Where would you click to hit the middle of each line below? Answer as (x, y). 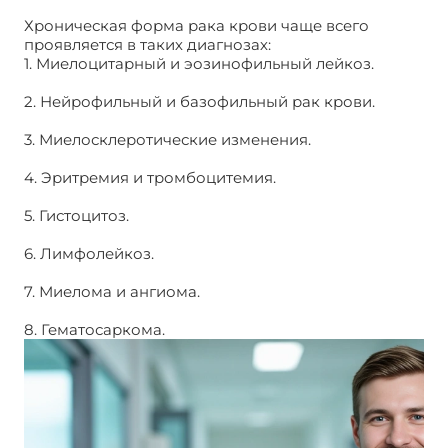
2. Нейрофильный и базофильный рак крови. (199, 101)
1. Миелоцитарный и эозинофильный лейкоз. (199, 63)
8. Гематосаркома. (94, 329)
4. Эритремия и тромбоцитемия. (150, 177)
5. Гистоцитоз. (76, 215)
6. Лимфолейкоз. (89, 253)
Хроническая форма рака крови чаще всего (196, 25)
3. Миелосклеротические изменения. (167, 139)
